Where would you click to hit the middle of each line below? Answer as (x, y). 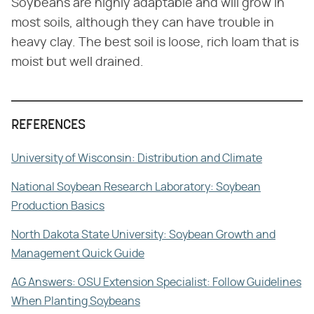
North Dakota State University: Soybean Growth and (143, 235)
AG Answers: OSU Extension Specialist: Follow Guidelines (156, 282)
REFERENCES (48, 125)
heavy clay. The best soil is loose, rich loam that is (155, 43)
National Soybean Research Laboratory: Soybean (136, 187)
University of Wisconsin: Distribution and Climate (137, 158)
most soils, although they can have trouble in (143, 23)
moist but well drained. (77, 62)
